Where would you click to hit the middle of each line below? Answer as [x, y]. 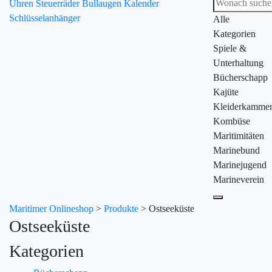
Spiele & [230, 48]
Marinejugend [240, 165]
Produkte [121, 209]
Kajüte [226, 92]
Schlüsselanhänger [45, 18]
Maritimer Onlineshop [51, 209]
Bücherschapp [240, 77]
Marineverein [239, 179]
